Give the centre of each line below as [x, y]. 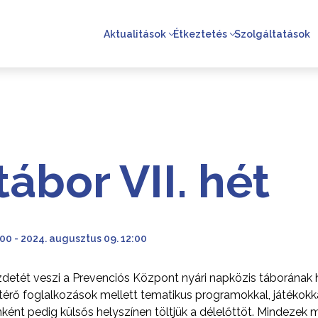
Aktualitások [135, 34]
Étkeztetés [200, 34]
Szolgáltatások [272, 34]
